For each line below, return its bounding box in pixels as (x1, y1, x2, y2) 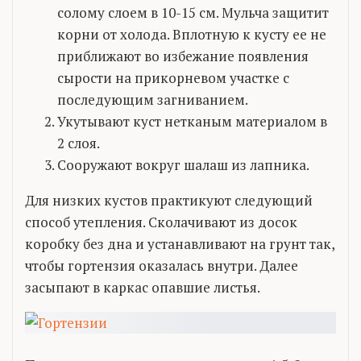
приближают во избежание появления (57, 46, 309, 65)
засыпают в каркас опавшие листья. (25, 277, 260, 297)
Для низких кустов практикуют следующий (25, 190, 313, 210)
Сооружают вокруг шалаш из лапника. (57, 155, 309, 174)
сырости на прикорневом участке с (57, 68, 289, 87)
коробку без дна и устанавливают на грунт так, (25, 234, 334, 253)
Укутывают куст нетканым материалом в (57, 111, 327, 131)
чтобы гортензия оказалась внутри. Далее (25, 255, 298, 275)
